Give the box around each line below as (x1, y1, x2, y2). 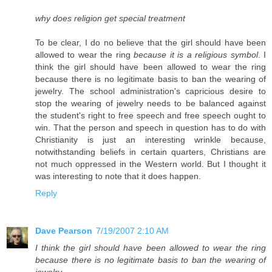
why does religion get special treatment (35, 13, 185, 24)
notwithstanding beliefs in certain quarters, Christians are (35, 147, 266, 157)
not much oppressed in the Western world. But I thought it (35, 159, 266, 169)
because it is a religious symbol (134, 50, 258, 60)
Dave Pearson (35, 226, 92, 236)
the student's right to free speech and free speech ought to (35, 110, 266, 121)
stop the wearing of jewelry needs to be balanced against (35, 98, 266, 109)
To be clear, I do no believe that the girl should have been (35, 38, 266, 48)
